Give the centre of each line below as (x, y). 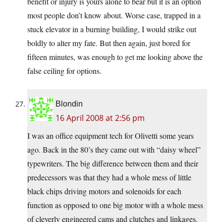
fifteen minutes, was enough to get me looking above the (115, 57)
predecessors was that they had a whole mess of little (109, 177)
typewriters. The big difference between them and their (113, 164)
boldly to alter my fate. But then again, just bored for (109, 43)
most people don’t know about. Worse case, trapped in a (114, 15)
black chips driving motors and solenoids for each (104, 191)
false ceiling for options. (64, 71)
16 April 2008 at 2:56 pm (100, 118)
